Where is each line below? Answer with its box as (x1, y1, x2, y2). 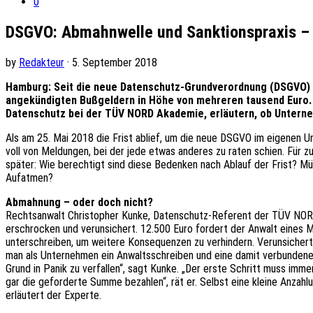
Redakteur (19, 56, 64, 70)
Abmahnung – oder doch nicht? (6, 196, 153, 210)
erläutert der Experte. (6, 289, 101, 303)
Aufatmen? (6, 171, 53, 185)
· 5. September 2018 (64, 56, 157, 70)
